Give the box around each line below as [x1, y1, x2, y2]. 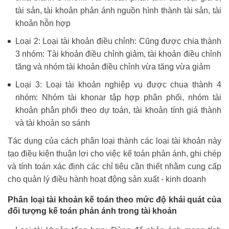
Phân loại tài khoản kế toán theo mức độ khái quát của [8, 195, 221, 204]
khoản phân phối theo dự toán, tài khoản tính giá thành [15, 106, 221, 115]
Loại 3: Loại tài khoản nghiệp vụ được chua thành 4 [15, 80, 221, 89]
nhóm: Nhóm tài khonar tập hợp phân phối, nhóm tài [15, 93, 221, 102]
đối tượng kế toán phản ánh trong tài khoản [8, 207, 177, 216]
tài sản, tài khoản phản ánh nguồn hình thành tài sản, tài [15, 6, 221, 15]
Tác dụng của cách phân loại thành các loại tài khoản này [8, 136, 221, 146]
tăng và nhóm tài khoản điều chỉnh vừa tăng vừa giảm [15, 62, 210, 72]
